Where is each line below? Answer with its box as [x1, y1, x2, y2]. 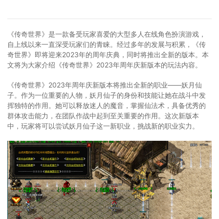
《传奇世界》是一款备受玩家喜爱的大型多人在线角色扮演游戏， [7, 30, 206, 39]
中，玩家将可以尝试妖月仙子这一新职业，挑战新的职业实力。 [7, 122, 199, 131]
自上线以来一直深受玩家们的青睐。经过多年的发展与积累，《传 [7, 40, 206, 49]
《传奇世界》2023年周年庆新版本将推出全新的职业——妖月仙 [7, 81, 202, 89]
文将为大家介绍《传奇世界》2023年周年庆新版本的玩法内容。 [7, 61, 202, 69]
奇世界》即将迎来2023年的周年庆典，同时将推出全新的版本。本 [7, 50, 209, 59]
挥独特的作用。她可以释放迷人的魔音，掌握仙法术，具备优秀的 [7, 101, 206, 110]
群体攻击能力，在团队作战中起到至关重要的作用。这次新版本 [7, 111, 199, 120]
